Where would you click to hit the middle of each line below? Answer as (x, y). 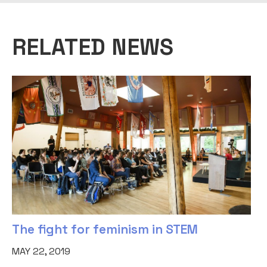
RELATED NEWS (93, 47)
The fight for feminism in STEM (105, 229)
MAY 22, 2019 (41, 251)
